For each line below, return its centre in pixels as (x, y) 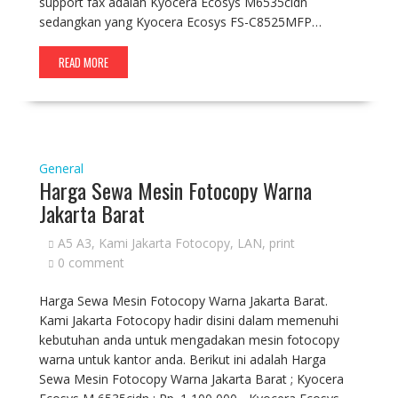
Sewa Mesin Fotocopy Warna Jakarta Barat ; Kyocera (191, 379)
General (61, 168)
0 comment (91, 263)
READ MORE (83, 62)
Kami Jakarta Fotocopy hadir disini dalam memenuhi (188, 320)
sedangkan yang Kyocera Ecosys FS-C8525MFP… (180, 22)
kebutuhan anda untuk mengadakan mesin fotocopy (189, 340)
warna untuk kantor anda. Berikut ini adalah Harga (182, 359)
